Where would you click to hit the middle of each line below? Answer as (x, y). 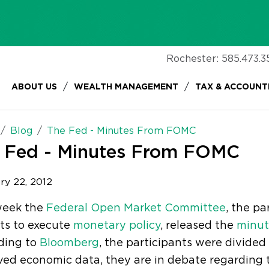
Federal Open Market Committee (136, 208)
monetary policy (116, 226)
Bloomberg (69, 243)
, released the (198, 226)
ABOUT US (34, 87)
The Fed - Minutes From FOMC (121, 131)
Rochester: (192, 59)
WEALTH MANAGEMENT (126, 87)
